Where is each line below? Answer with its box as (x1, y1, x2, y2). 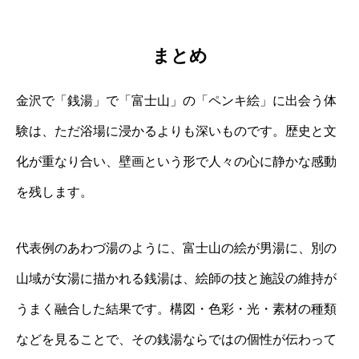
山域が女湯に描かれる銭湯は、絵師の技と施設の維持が (16, 271, 337, 285)
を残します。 (16, 184, 93, 199)
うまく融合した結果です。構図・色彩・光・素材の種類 (16, 301, 337, 316)
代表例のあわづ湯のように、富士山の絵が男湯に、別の (16, 240, 337, 255)
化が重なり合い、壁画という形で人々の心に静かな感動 (16, 154, 337, 168)
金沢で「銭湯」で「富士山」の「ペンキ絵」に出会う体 (16, 93, 337, 107)
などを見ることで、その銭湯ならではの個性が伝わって (16, 332, 337, 346)
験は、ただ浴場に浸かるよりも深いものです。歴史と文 (16, 123, 337, 138)
